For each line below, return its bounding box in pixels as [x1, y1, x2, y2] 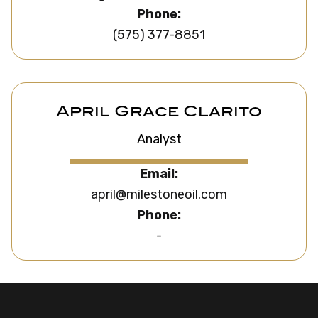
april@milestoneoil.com [91, 186, 227, 202]
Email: [140, 165, 178, 182]
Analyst [136, 131, 182, 147]
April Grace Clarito [56, 105, 262, 120]
